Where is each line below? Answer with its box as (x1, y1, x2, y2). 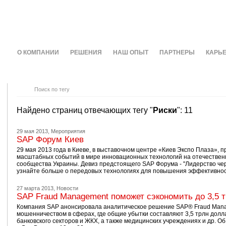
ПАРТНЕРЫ (159, 49, 195, 56)
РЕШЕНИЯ (70, 49, 102, 56)
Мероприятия (50, 128, 85, 134)
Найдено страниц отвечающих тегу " (16, 106, 153, 115)
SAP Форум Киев (16, 135, 84, 144)
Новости (56, 185, 78, 191)
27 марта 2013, (16, 185, 55, 191)
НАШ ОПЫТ (112, 49, 148, 56)
